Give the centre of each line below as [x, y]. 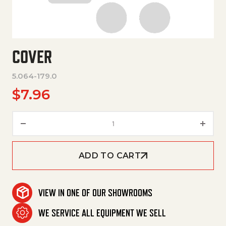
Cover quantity [139, 117]
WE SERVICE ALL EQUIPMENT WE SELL [102, 213]
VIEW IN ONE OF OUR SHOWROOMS [95, 192]
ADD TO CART [110, 155]
